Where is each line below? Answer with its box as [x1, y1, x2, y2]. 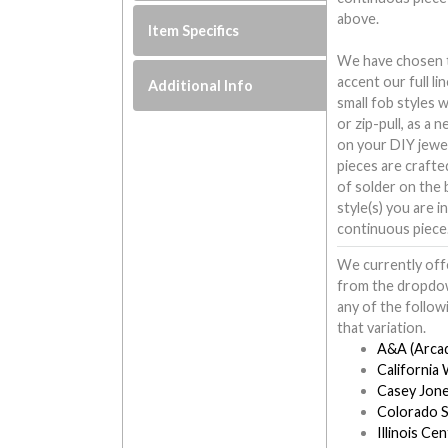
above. [336, 9, 379, 27]
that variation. [336, 319, 426, 337]
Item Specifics [148, 21, 240, 39]
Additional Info [148, 76, 254, 94]
